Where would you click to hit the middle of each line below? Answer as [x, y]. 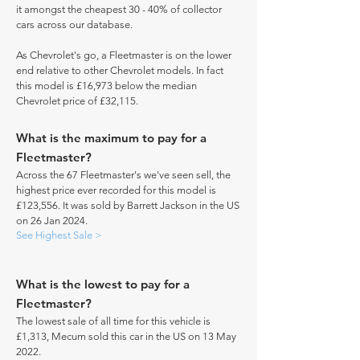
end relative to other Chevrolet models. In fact [120, 70]
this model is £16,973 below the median [106, 86]
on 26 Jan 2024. [52, 221]
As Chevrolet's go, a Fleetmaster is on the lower [124, 55]
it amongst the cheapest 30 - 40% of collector [119, 9]
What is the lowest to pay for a [103, 284]
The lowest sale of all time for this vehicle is [113, 321]
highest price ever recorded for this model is [116, 190]
